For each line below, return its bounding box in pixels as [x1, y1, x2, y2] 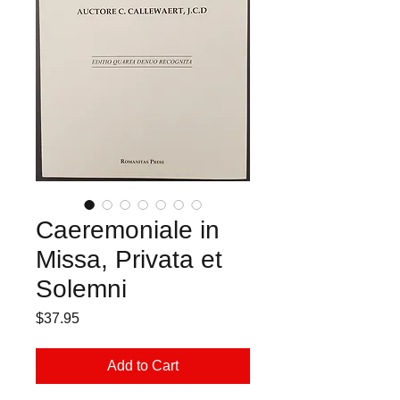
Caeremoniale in [36, 216, 220, 245]
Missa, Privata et [36, 246, 222, 274]
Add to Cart [107, 358, 179, 374]
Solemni [36, 275, 127, 304]
